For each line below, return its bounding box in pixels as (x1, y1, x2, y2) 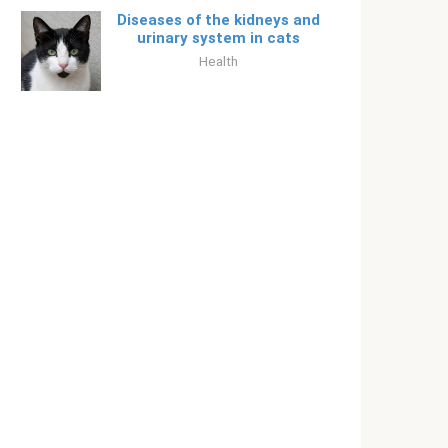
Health (199, 53, 238, 69)
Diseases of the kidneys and (117, 11, 320, 29)
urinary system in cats (137, 29, 300, 47)
